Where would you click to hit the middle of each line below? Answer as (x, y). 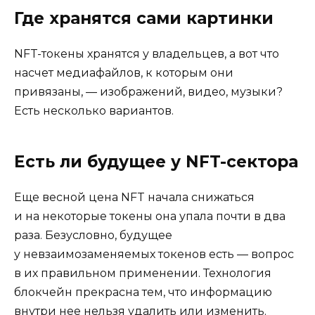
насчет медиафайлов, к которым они (124, 72)
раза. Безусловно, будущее (93, 235)
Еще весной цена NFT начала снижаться (134, 197)
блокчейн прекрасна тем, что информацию (143, 292)
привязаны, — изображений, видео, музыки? (148, 91)
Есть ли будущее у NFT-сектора (156, 161)
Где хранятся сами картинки (144, 18)
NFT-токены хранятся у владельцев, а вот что (147, 53)
